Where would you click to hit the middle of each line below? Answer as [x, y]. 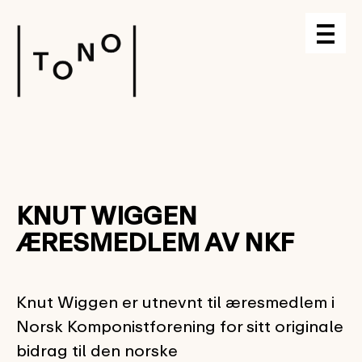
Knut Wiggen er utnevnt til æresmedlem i [175, 302]
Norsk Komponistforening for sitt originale [180, 326]
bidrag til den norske [97, 350]
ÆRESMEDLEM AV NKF [155, 242]
